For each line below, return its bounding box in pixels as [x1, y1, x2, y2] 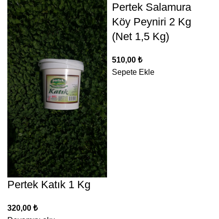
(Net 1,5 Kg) [112, 30, 169, 43]
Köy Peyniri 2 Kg [112, 16, 191, 28]
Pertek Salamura [112, 1, 191, 14]
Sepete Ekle [112, 68, 154, 77]
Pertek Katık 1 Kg [7, 178, 90, 191]
